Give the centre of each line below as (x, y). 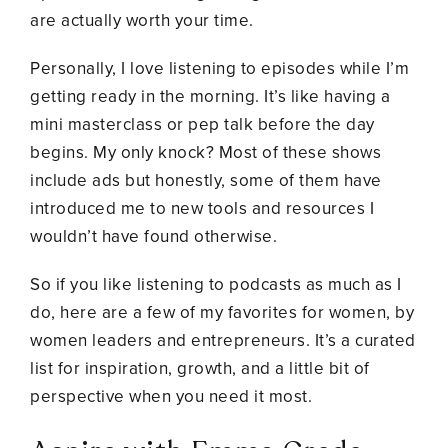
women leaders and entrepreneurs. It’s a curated (223, 340)
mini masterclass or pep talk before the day (202, 124)
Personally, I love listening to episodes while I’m (219, 68)
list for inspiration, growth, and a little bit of (200, 368)
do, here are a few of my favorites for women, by (222, 312)
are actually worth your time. (142, 20)
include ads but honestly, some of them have (206, 180)
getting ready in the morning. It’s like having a (210, 96)
